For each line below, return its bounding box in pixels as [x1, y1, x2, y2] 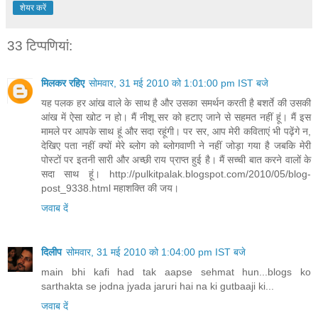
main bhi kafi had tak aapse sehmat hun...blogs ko [41, 265, 311, 278]
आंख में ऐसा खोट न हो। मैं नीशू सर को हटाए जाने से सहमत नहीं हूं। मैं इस [41, 111, 311, 123]
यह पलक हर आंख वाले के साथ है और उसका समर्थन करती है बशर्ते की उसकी [41, 97, 311, 109]
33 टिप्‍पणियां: [7, 38, 72, 54]
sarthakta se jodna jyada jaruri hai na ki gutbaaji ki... [41, 280, 274, 292]
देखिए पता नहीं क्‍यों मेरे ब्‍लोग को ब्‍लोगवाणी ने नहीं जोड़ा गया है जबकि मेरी [41, 139, 311, 151]
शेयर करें [20, 3, 46, 13]
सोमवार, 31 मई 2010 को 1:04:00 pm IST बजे [66, 246, 246, 258]
